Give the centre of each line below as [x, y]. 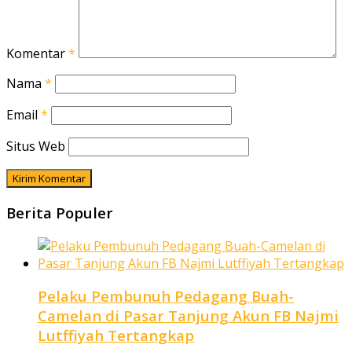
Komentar [37, 54]
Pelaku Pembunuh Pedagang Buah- [166, 296]
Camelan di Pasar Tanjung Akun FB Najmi [188, 316]
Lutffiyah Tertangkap [116, 335]
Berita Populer [60, 213]
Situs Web [36, 147]
